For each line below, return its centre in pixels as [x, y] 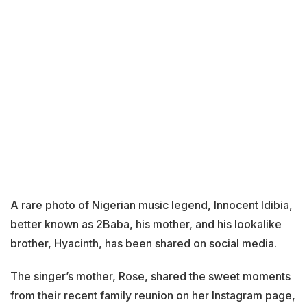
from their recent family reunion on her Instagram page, [153, 296]
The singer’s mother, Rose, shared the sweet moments [150, 277]
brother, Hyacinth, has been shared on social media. [144, 244]
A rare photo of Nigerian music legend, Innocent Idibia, [151, 205]
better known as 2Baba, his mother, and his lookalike [146, 224]
